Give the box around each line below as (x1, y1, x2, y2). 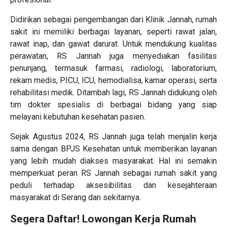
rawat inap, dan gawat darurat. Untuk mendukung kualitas (10, 39, 217, 49)
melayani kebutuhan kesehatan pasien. (10, 112, 145, 122)
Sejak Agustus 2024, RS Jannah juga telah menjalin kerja (10, 132, 217, 142)
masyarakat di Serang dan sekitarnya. (10, 193, 141, 203)
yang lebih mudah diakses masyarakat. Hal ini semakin (10, 156, 217, 166)
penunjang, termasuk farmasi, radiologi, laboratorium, (10, 63, 217, 73)
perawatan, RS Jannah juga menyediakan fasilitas (10, 51, 217, 61)
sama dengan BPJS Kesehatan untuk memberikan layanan (10, 144, 217, 154)
